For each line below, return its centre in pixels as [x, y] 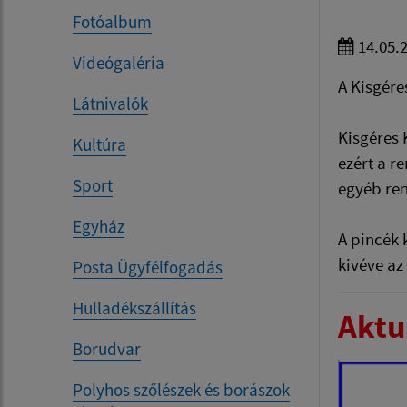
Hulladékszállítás [134, 308]
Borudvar [107, 349]
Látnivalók [110, 104]
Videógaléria [119, 63]
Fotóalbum [112, 22]
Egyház [99, 227]
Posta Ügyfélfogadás [148, 268]
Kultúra [99, 145]
